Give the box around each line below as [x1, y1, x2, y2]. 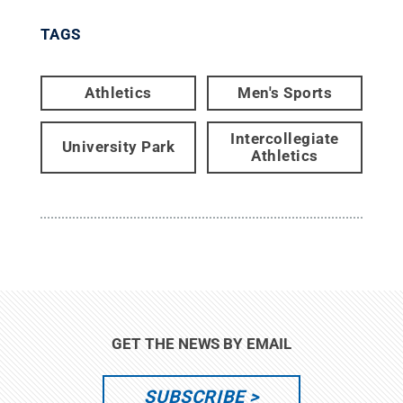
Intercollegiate [230, 129, 339, 148]
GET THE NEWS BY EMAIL [112, 334, 291, 353]
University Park [61, 138, 175, 157]
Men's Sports [237, 83, 333, 102]
